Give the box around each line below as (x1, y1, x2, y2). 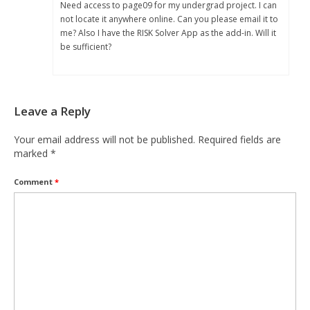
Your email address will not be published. (14, 132, 195, 146)
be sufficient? (60, 40, 111, 53)
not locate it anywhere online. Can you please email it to (60, 12, 278, 25)
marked (14, 146, 51, 160)
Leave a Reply (14, 102, 91, 119)
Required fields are (198, 132, 281, 146)
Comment (14, 176, 55, 187)
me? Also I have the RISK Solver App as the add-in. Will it (60, 26, 276, 39)
